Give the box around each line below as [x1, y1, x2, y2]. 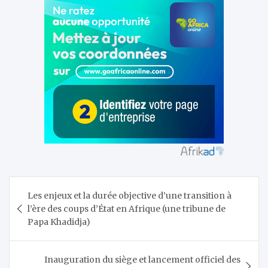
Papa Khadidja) [28, 216, 90, 227]
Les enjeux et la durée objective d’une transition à [28, 190, 232, 201]
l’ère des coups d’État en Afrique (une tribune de [28, 203, 226, 214]
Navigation [8, 175, 92, 195]
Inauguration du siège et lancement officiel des [44, 254, 240, 265]
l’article [8, 214, 65, 233]
